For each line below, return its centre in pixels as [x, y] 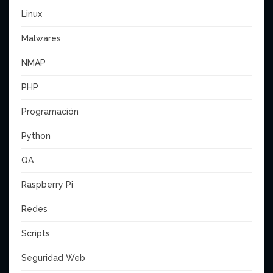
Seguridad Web [53, 258]
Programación [50, 112]
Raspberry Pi [47, 185]
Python [36, 136]
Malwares [41, 39]
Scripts [36, 234]
